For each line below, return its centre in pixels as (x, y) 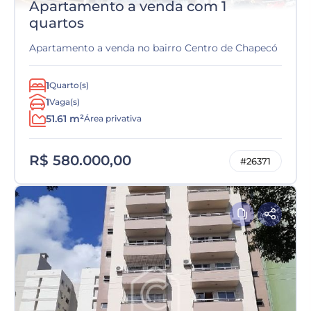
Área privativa (113, 118)
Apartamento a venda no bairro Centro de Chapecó (153, 48)
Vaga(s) (65, 102)
